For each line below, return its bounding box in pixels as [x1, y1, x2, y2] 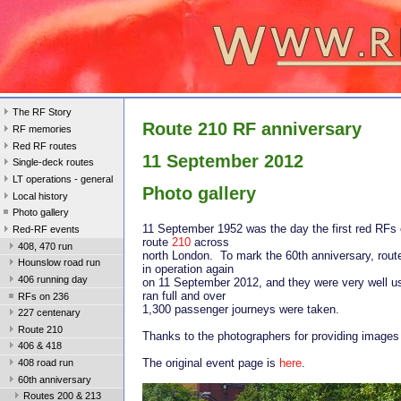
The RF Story [13, 107, 72, 118]
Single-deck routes [13, 157, 94, 168]
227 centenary [18, 307, 81, 319]
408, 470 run [18, 240, 73, 252]
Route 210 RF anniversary [142, 119, 362, 140]
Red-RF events [13, 223, 80, 235]
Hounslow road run [18, 257, 100, 269]
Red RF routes [13, 140, 77, 151]
